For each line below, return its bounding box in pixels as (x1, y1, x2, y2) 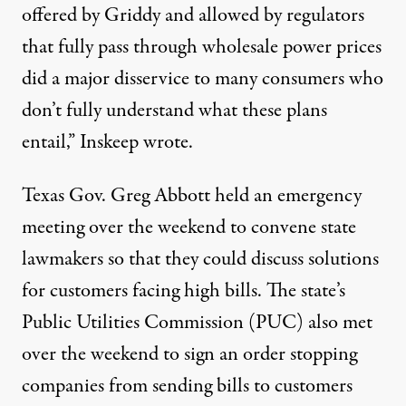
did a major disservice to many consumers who (22, 63, 383, 93)
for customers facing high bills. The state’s (22, 275, 345, 305)
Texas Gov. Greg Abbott (22, 180, 215, 210)
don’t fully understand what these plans (22, 95, 327, 125)
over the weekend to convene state (84, 212, 356, 242)
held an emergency (215, 180, 362, 210)
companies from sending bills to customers (22, 371, 353, 401)
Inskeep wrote (80, 127, 188, 157)
